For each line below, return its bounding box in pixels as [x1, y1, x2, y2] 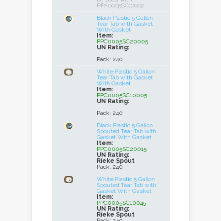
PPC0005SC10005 [97, 92, 147, 99]
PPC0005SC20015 [97, 146, 147, 152]
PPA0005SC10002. [97, 2, 145, 9]
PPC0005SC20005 [97, 38, 148, 45]
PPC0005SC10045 [97, 199, 146, 206]
